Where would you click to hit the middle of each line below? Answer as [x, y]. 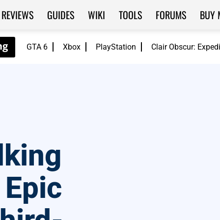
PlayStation [116, 47]
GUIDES [60, 15]
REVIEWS [17, 15]
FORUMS [171, 15]
